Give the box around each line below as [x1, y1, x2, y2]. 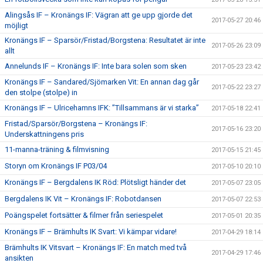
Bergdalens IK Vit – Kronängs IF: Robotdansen [5, 194, 161, 203]
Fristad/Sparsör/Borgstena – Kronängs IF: [5, 119, 147, 128]
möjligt [5, 21, 28, 30]
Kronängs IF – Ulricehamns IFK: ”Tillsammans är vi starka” [5, 103, 199, 112]
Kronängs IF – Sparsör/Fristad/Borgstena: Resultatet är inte [5, 36, 205, 45]
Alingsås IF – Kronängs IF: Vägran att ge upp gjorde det [5, 11, 193, 19]
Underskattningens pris [5, 130, 84, 139]
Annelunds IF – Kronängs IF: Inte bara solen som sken [5, 62, 187, 70]
